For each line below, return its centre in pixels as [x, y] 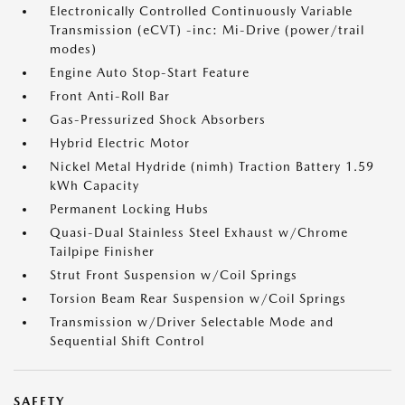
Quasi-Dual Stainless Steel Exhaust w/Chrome [199, 232]
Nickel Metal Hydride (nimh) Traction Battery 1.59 [212, 166]
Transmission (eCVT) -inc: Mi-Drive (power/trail [207, 30]
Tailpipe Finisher [102, 251]
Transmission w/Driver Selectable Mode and [192, 322]
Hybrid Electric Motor [120, 143]
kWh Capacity [94, 185]
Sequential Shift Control [127, 341]
